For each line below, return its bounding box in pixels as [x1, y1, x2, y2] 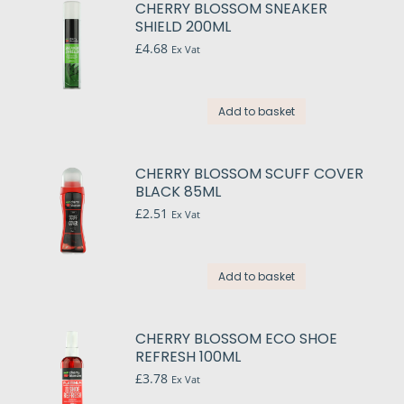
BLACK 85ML [135, 181, 221, 203]
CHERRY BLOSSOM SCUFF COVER [135, 163, 363, 185]
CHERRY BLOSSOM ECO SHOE [135, 328, 337, 350]
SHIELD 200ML [135, 16, 231, 38]
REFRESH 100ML [135, 346, 241, 368]
